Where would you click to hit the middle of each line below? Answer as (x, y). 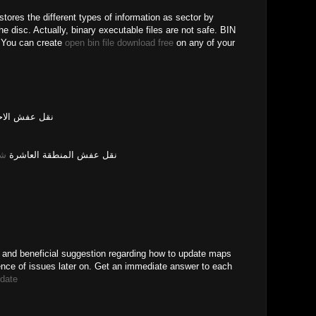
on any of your (204, 43)
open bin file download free (119, 43)
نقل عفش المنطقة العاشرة (62, 154)
